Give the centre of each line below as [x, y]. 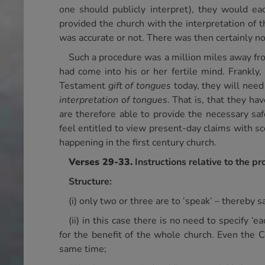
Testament [84, 86]
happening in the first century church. [138, 143]
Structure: [90, 182]
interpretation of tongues [113, 100]
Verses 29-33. [101, 162]
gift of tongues [139, 86]
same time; [83, 249]
